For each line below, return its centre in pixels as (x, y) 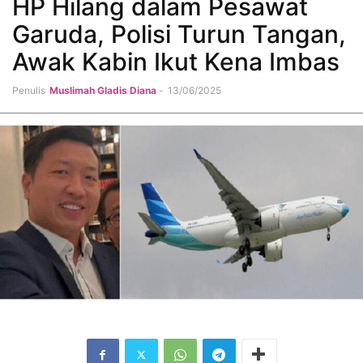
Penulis (29, 90)
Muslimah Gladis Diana (103, 90)
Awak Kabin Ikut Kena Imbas (176, 62)
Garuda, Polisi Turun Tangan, (179, 34)
